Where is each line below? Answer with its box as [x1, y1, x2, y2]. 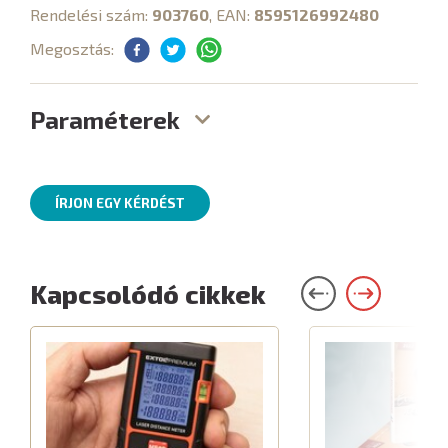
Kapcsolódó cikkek [30, 278, 266, 309]
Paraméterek [30, 105, 180, 134]
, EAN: [209, 5, 254, 24]
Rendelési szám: [30, 5, 152, 24]
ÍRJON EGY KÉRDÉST [55, 195, 185, 211]
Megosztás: [30, 39, 114, 58]
